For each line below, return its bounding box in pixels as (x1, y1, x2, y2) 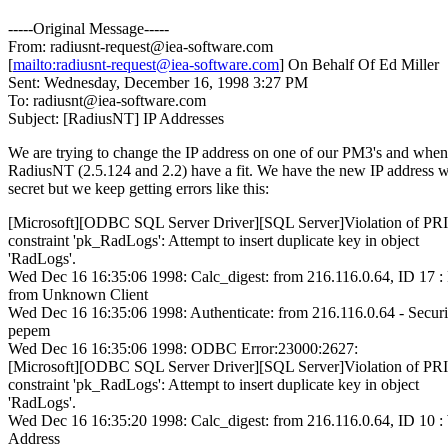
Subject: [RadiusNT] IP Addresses (8, 110, 224, 128)
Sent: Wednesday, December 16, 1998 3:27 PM (8, 74, 308, 92)
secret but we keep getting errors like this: (8, 180, 269, 198)
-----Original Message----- (8, 20, 169, 38)
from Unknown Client (8, 286, 148, 304)
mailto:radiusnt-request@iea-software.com (13, 56, 279, 74)
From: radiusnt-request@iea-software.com (8, 38, 273, 56)
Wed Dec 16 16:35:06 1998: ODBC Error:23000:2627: (8, 340, 358, 358)
